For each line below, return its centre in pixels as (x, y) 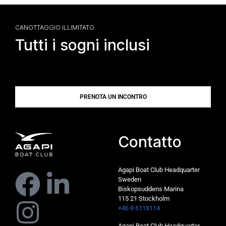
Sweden (130, 180)
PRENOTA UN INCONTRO (113, 97)
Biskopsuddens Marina (151, 189)
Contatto (150, 142)
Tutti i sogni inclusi (82, 45)
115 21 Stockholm (144, 199)
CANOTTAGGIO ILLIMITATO (55, 28)
